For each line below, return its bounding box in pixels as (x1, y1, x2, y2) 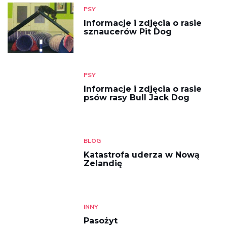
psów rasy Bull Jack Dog (84, 93, 190, 102)
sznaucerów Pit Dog (84, 27, 172, 36)
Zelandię (84, 159, 122, 168)
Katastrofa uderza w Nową (84, 150, 200, 160)
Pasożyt (84, 216, 118, 225)
